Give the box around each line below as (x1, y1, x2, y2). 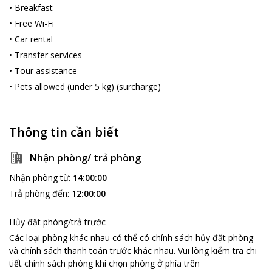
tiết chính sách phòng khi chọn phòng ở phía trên (9, 257, 200, 269)
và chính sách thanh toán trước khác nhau (9, 245, 174, 256)
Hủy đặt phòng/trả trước (9, 216, 106, 228)
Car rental (15, 33, 53, 45)
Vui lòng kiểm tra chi (178, 245, 257, 256)
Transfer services (15, 49, 82, 61)
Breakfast (15, 2, 53, 13)
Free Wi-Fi (15, 18, 54, 29)
